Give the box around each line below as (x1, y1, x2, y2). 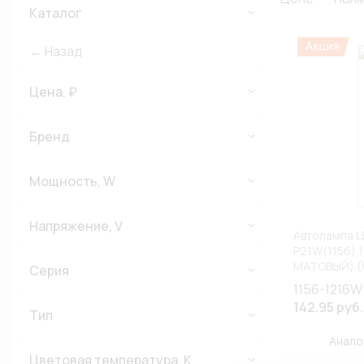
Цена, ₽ (29, 83, 77, 101)
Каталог (29, 4, 81, 22)
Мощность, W (29, 172, 115, 190)
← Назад (29, 42, 82, 60)
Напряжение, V (29, 217, 123, 235)
